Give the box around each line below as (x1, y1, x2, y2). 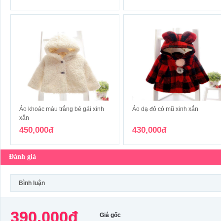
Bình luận (19, 180, 45, 186)
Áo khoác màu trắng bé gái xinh (19, 106, 104, 112)
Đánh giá (9, 153, 36, 160)
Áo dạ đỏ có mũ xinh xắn (132, 106, 198, 112)
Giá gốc (100, 212, 121, 219)
